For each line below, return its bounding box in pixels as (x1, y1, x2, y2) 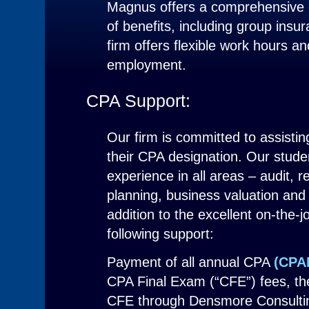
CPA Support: (86, 91, 190, 110)
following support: (107, 226, 214, 241)
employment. (107, 57, 186, 72)
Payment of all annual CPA (107, 255, 274, 270)
